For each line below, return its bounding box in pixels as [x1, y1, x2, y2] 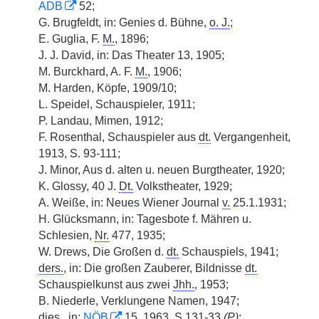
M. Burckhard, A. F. [38, 66, 135, 78]
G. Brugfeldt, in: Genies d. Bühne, [38, 16, 209, 28]
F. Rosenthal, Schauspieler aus [38, 131, 199, 143]
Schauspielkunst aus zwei [38, 278, 173, 291]
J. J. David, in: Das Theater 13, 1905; [38, 49, 224, 61]
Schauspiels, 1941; [179, 246, 278, 258]
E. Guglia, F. [38, 33, 103, 45]
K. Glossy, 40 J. [38, 180, 119, 192]
